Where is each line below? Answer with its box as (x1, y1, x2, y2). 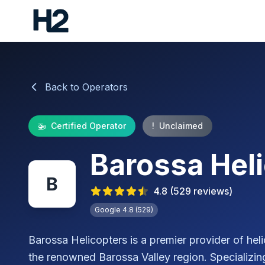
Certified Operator (51, 121, 126, 131)
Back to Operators (45, 81, 128, 93)
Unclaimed (159, 121, 203, 131)
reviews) (191, 185, 232, 197)
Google (95, 205, 122, 214)
